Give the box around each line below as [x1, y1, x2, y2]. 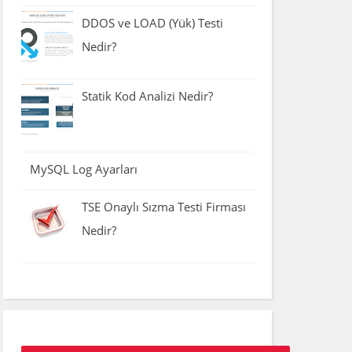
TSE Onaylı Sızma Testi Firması [81, 199, 246, 215]
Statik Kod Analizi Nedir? [81, 88, 213, 104]
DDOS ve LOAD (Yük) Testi [81, 15, 223, 31]
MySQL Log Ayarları [29, 161, 137, 178]
